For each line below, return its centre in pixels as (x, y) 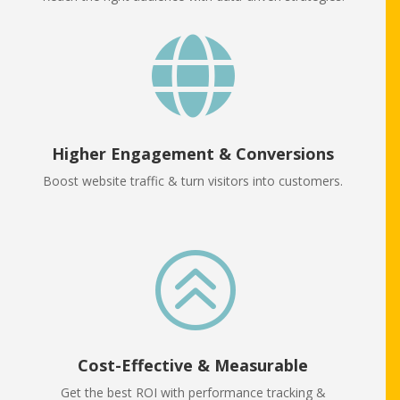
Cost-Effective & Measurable (193, 366)
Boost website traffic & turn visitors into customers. (193, 181)
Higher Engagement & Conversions (193, 154)
